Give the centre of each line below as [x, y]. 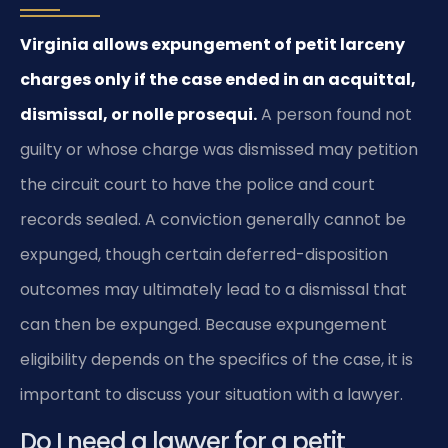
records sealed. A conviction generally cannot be [213, 219]
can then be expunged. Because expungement [203, 324]
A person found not [334, 114]
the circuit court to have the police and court [197, 184]
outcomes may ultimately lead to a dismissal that [213, 289]
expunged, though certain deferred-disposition [204, 254]
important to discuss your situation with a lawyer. [211, 394]
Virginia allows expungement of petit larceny [212, 44]
